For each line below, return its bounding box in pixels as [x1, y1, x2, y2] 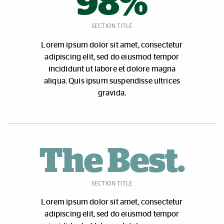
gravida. [97, 88, 126, 97]
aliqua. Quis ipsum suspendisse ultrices [43, 76, 180, 85]
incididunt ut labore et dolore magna [48, 64, 176, 73]
